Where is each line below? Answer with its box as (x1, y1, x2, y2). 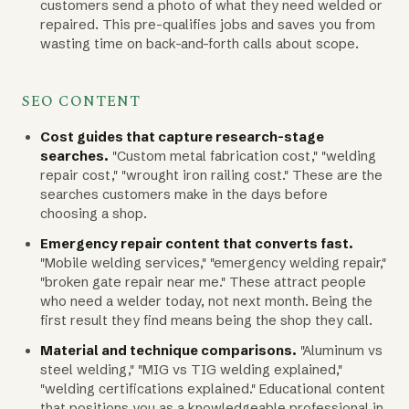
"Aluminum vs (297, 341, 383, 359)
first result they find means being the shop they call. (40, 311, 372, 329)
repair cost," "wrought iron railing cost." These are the (40, 166, 383, 184)
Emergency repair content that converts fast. (40, 235, 353, 252)
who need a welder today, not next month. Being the (40, 292, 372, 309)
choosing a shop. (40, 204, 147, 222)
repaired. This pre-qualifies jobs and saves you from (40, 16, 375, 33)
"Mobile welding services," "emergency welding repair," (40, 254, 386, 271)
